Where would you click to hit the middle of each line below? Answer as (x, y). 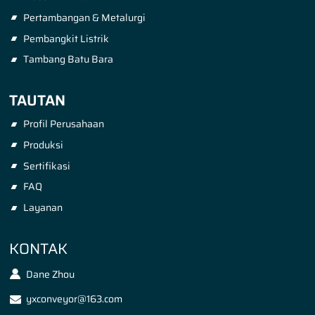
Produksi (43, 144)
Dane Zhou (51, 274)
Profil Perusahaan (63, 124)
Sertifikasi (46, 166)
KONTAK (39, 248)
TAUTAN (38, 100)
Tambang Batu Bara (68, 59)
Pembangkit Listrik (66, 38)
